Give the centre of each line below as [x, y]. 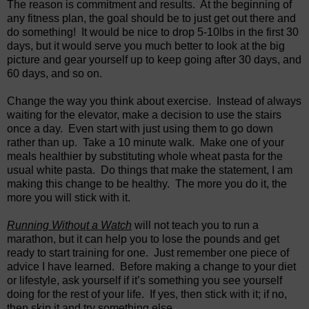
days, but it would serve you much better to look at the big [146, 46]
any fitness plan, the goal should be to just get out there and [151, 18]
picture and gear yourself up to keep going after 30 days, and [154, 59]
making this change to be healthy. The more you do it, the [147, 183]
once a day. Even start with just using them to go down [140, 128]
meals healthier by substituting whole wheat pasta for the [145, 156]
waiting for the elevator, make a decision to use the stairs [144, 114]
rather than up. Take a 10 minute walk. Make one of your [146, 142]
